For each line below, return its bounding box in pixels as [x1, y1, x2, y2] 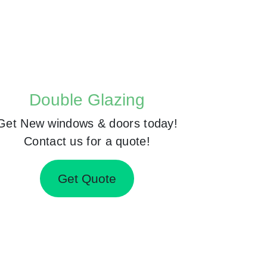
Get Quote [58, 171, 116, 185]
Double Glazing [29, 91, 145, 109]
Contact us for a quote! [24, 135, 150, 148]
